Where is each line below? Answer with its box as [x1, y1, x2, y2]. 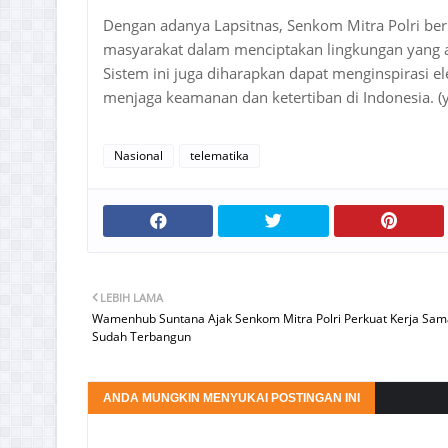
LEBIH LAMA [100, 290, 163, 305]
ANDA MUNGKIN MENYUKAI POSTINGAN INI [103, 391, 360, 405]
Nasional [114, 147, 163, 164]
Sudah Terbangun [92, 328, 191, 345]
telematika [190, 147, 249, 164]
